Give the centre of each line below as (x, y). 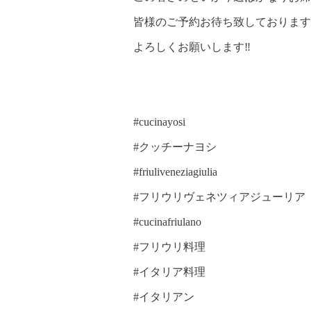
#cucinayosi (159, 122)
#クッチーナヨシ (175, 147)
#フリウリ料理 (169, 247)
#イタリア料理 (169, 272)
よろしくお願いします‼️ (192, 47)
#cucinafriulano (167, 222)
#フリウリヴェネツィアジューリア (219, 197)
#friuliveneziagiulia (175, 172)
